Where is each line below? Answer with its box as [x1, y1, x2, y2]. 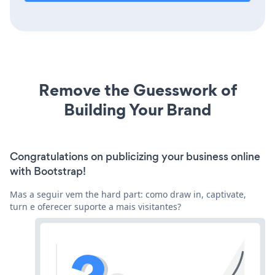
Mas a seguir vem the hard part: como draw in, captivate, [10, 188, 246, 200]
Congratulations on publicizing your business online [10, 149, 260, 164]
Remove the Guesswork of [38, 78, 237, 101]
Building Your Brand [64, 98, 211, 121]
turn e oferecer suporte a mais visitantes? [10, 200, 181, 212]
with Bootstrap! [10, 163, 86, 179]
